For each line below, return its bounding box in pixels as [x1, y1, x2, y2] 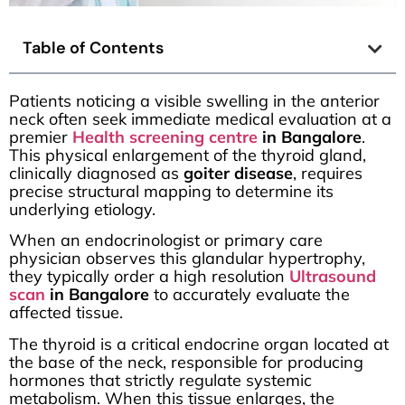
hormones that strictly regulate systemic [9, 369, 312, 391]
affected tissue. [9, 302, 123, 324]
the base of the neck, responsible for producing [9, 351, 363, 372]
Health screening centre [72, 127, 258, 148]
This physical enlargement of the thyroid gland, [9, 145, 366, 166]
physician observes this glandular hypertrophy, [9, 248, 365, 269]
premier [9, 127, 72, 148]
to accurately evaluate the [149, 284, 350, 306]
